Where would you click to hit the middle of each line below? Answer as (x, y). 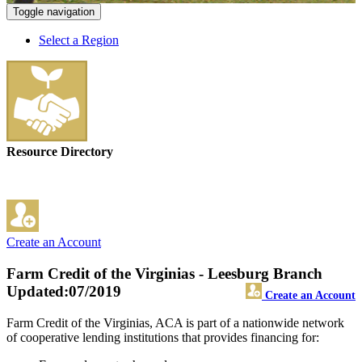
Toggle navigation (54, 12)
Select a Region (79, 40)
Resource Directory (60, 152)
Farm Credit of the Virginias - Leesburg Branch (164, 274)
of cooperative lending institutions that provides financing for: (163, 337)
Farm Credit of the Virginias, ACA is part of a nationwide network (175, 322)
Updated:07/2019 (64, 292)
